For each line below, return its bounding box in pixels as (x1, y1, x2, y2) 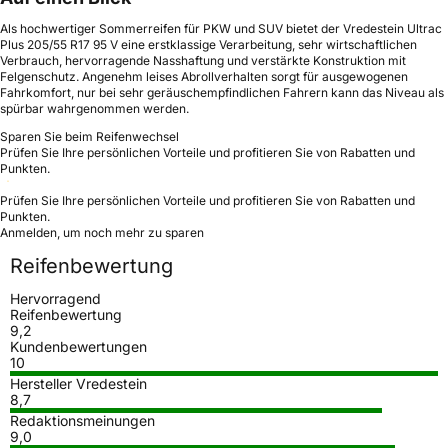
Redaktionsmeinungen (10, 411, 155, 429)
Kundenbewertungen (10, 337, 147, 355)
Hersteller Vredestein (10, 374, 147, 392)
